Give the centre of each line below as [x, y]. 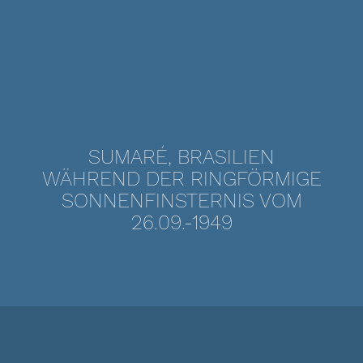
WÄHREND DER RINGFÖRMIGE [181, 179]
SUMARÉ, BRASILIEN [181, 157]
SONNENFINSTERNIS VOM [181, 201]
